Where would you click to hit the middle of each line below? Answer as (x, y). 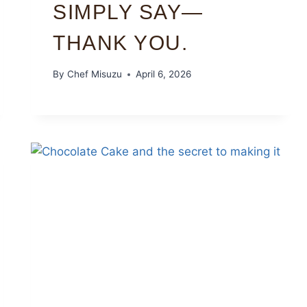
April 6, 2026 (163, 74)
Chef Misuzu (94, 74)
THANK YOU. (121, 42)
